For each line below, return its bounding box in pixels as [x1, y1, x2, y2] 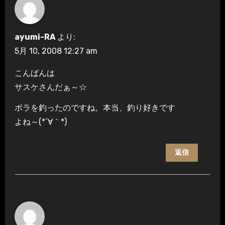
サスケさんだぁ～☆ [14, 82, 87, 92]
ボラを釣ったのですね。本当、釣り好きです [14, 102, 175, 113]
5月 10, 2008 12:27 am [14, 46, 97, 56]
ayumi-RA [14, 32, 55, 42]
